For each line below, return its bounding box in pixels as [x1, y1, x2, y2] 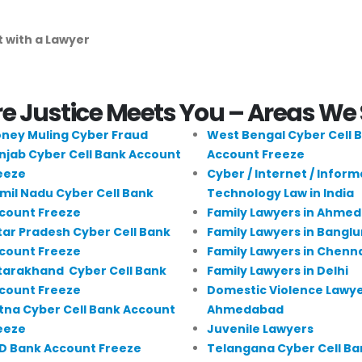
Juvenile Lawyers [207, 320, 314, 337]
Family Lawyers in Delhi [207, 262, 348, 279]
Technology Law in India [207, 184, 354, 201]
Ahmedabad [207, 301, 284, 318]
